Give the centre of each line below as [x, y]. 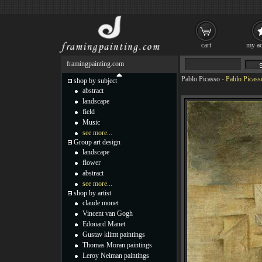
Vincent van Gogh [108, 213]
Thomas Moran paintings [117, 245]
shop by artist [92, 193]
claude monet [101, 203]
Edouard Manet [104, 224]
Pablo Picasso [201, 79]
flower [92, 163]
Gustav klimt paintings [114, 235]
